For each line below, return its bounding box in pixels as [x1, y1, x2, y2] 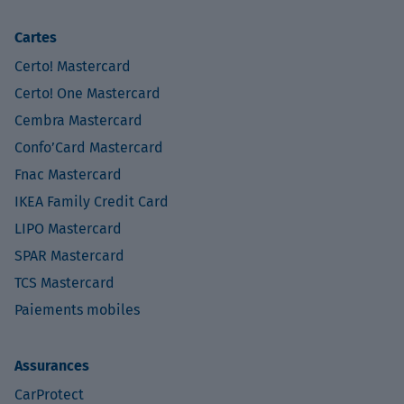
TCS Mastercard [14, 273, 115, 291]
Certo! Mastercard [14, 57, 131, 75]
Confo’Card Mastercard [14, 138, 163, 156]
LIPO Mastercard [14, 219, 122, 237]
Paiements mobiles [14, 300, 140, 318]
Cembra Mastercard [14, 111, 142, 129]
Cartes [14, 28, 57, 46]
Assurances [14, 356, 89, 374]
